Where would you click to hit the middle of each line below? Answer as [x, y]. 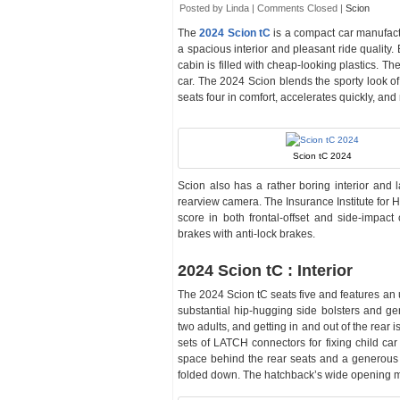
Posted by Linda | [218, 8]
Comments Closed [297, 8]
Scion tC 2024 [322, 156]
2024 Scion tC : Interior [265, 271]
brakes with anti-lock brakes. [246, 234]
